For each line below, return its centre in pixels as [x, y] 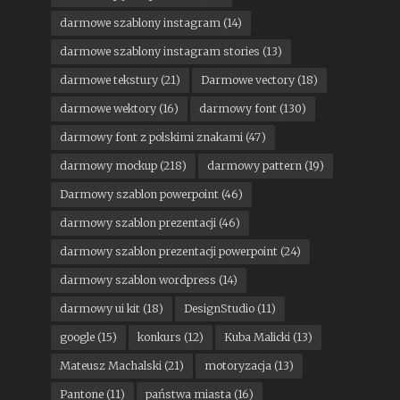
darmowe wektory [108, 109]
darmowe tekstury [108, 80]
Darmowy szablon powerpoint [139, 195]
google [77, 337]
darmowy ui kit [100, 309]
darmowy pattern [254, 166]
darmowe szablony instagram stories [159, 52]
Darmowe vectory [247, 80]
